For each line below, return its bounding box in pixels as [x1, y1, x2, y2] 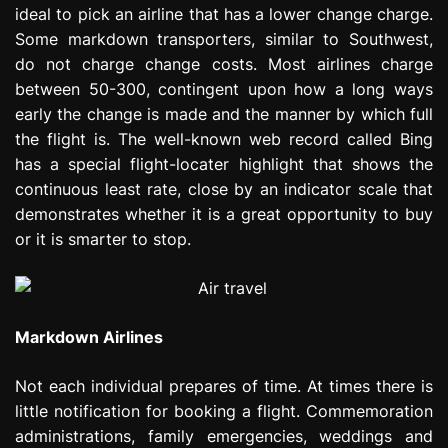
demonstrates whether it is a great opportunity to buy [15, 203, 433, 224]
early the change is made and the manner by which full [15, 103, 433, 124]
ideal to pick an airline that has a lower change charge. [15, 3, 433, 24]
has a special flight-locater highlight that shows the [15, 153, 433, 174]
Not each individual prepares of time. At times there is [15, 375, 433, 396]
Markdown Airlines [15, 326, 163, 347]
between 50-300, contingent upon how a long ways [15, 78, 433, 99]
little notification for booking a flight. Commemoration [15, 400, 433, 421]
